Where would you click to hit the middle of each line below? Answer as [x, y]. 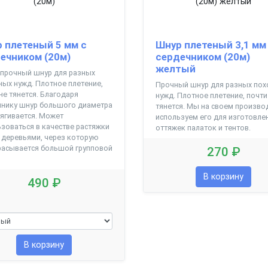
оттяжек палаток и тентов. [203, 127]
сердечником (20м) [202, 57]
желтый [175, 68]
